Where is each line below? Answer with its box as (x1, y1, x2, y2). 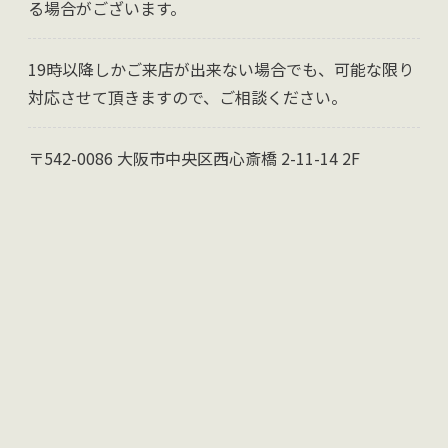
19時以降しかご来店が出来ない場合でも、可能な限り (28, 57, 414, 82)
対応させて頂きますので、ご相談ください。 (28, 85, 347, 110)
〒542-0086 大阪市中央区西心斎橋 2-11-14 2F (28, 146, 360, 171)
